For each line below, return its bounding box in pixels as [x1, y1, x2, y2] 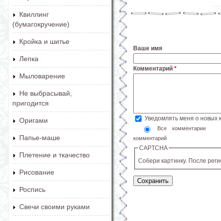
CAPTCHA [139, 144, 168, 151]
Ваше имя [133, 44, 162, 52]
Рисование [19, 168, 54, 176]
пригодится [12, 99, 49, 107]
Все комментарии [157, 125, 212, 131]
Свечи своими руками [19, 203, 90, 211]
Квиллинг [19, 10, 49, 18]
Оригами [19, 116, 48, 124]
